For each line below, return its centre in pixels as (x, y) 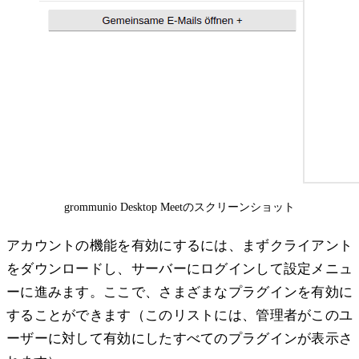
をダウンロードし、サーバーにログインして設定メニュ (179, 269)
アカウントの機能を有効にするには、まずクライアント (179, 246)
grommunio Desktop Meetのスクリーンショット (179, 208)
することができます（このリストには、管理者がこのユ (179, 316)
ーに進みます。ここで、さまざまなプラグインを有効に (179, 292)
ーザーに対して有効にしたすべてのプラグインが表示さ (179, 339)
